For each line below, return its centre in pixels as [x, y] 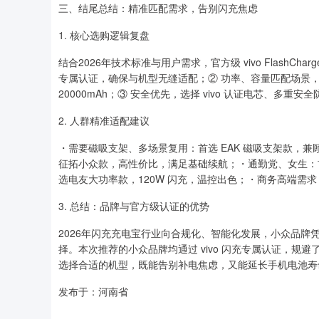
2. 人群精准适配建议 [104, 120]
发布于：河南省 [93, 291]
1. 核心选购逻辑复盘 [104, 35]
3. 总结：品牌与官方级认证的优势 [134, 206]
